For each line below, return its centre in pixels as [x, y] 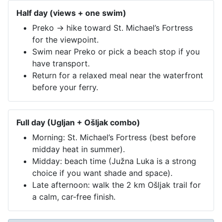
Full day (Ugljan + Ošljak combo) [78, 122]
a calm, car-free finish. [74, 196]
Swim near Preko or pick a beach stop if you [116, 51]
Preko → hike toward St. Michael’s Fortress [112, 28]
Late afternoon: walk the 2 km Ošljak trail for [116, 185]
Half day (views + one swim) [71, 13]
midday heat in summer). [79, 149]
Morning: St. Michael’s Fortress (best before [114, 137]
